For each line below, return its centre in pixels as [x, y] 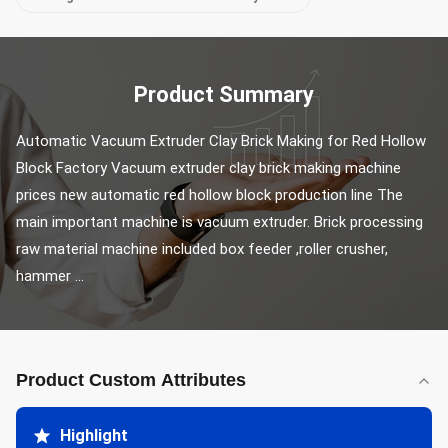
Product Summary [224, 94]
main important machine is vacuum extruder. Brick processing [219, 222]
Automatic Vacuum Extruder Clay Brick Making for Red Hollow [221, 141]
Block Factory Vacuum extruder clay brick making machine [208, 168]
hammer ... [50, 276]
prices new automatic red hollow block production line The [209, 195]
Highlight [94, 435]
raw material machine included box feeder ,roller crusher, [202, 249]
